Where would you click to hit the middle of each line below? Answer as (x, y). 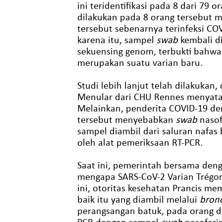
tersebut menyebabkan (126, 119)
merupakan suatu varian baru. (140, 62)
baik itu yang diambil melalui (138, 199)
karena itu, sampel (117, 39)
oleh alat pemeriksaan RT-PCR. (140, 142)
